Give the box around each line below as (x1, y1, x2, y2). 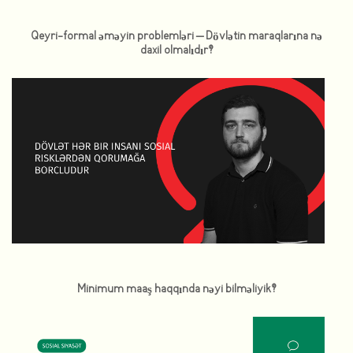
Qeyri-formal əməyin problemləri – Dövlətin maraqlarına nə (31, 29, 322, 43)
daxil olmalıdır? (140, 43, 213, 58)
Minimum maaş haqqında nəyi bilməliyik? (77, 282, 276, 296)
